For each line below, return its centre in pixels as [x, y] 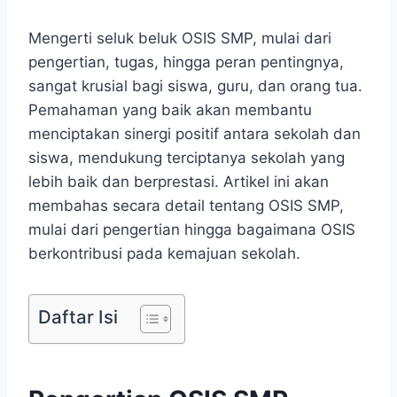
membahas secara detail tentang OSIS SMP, [186, 206]
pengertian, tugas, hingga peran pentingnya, [186, 62]
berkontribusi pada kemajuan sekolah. [164, 254]
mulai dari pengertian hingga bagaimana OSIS [192, 230]
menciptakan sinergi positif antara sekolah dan [195, 134]
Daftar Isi [78, 317]
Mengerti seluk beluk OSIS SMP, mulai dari [180, 39]
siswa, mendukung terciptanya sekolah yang [187, 158]
